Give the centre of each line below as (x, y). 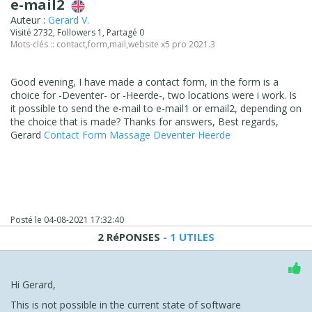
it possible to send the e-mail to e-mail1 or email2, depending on (156, 108)
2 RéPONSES (129, 236)
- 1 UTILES (187, 236)
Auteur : (29, 19)
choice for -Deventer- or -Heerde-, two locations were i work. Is (154, 95)
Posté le (27, 219)
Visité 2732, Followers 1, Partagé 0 (79, 32)
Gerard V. (69, 19)
